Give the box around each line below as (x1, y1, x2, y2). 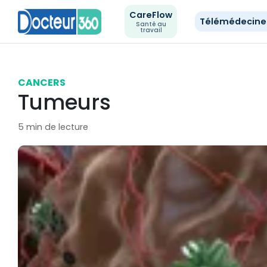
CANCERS (18, 76, 66, 89)
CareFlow (129, 9, 173, 21)
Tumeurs (18, 88, 111, 117)
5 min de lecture (18, 121, 88, 133)
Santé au (135, 20, 166, 29)
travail (139, 26, 162, 35)
